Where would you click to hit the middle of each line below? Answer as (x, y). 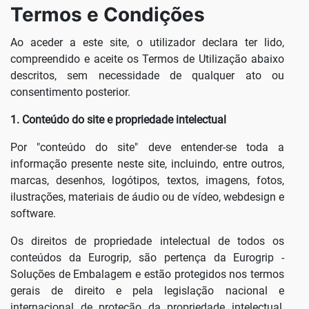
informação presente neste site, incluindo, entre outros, (148, 164)
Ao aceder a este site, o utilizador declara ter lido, (148, 43)
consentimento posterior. (70, 92)
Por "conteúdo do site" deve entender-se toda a (148, 148)
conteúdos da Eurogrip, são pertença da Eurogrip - (148, 258)
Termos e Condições (108, 14)
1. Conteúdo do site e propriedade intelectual (118, 120)
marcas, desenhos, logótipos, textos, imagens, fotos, (148, 181)
